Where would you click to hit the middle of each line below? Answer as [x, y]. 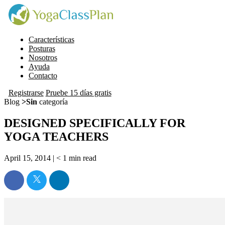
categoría [52, 101]
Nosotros [43, 57]
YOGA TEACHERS [56, 136]
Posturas [42, 48]
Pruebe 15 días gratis [78, 92]
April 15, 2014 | [30, 158]
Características [51, 39]
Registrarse [26, 92]
